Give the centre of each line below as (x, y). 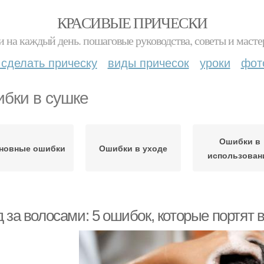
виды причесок (148, 62)
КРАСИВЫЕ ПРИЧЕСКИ (132, 22)
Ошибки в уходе (133, 148)
